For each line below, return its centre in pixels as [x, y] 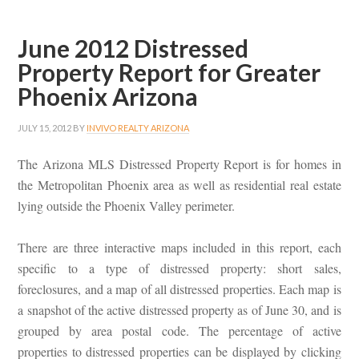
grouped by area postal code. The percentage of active [179, 331]
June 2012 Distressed [133, 48]
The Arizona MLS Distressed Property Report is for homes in [179, 164]
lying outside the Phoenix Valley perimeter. [127, 206]
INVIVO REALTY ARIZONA [138, 128]
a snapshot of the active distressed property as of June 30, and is [179, 310]
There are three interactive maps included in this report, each [179, 248]
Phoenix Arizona [108, 97]
